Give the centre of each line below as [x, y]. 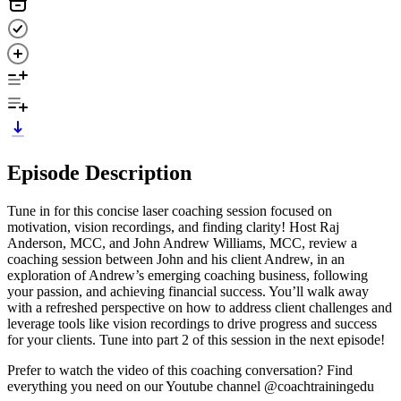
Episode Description [99, 172]
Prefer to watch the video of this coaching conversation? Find [180, 370]
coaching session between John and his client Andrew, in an [176, 259]
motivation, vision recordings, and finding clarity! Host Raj [173, 226]
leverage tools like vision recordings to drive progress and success [192, 323]
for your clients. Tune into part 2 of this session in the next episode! [196, 339]
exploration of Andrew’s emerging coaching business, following [188, 275]
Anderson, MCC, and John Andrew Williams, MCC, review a [182, 243]
